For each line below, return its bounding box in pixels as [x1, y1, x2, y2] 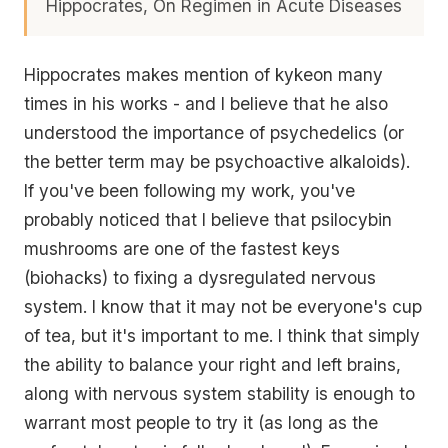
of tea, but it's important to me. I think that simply [24, 324, 420, 346]
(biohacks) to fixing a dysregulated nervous [24, 266, 376, 288]
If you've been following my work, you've [24, 179, 355, 201]
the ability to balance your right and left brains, [24, 353, 401, 375]
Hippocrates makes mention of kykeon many [24, 63, 383, 85]
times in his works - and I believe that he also [24, 92, 388, 114]
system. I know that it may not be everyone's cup [24, 295, 422, 317]
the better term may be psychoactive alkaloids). [24, 150, 410, 172]
